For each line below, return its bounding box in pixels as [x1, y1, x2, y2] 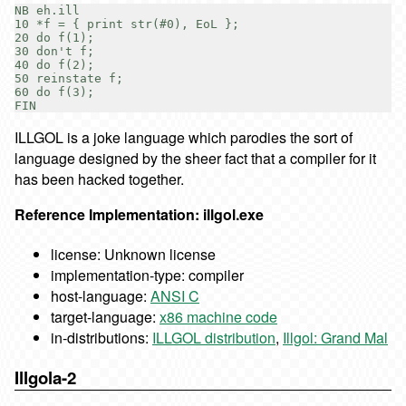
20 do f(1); [14, 30, 94, 44]
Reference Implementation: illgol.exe [14, 203, 264, 225]
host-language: [51, 285, 150, 307]
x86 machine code [159, 306, 277, 328]
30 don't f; [14, 43, 94, 58]
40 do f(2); [14, 57, 94, 72]
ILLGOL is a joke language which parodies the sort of [14, 126, 353, 148]
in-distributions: [51, 327, 152, 349]
